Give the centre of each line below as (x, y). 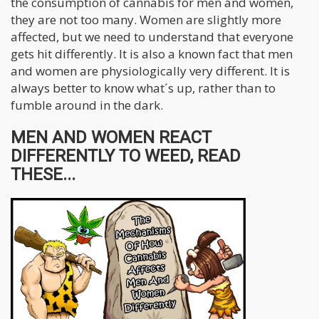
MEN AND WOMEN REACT (111, 137)
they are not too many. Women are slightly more (146, 19)
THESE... (43, 174)
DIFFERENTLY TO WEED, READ (126, 156)
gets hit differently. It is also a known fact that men (152, 53)
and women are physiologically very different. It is (150, 70)
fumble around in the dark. (87, 105)
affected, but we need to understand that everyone (152, 36)
